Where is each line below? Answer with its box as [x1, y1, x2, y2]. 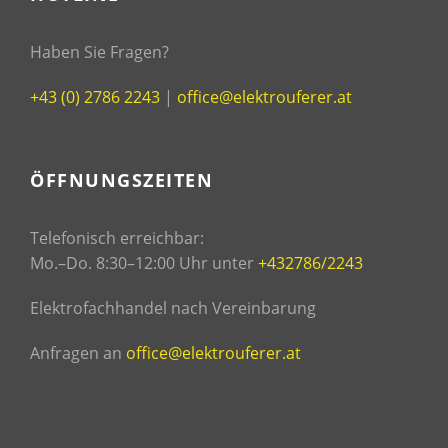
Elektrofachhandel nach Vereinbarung [30, 297, 316, 320]
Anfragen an [30, 342, 126, 365]
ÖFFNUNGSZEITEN [30, 168, 213, 193]
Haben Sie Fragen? [30, 41, 169, 64]
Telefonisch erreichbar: [30, 227, 204, 250]
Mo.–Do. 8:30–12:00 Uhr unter [30, 252, 258, 275]
